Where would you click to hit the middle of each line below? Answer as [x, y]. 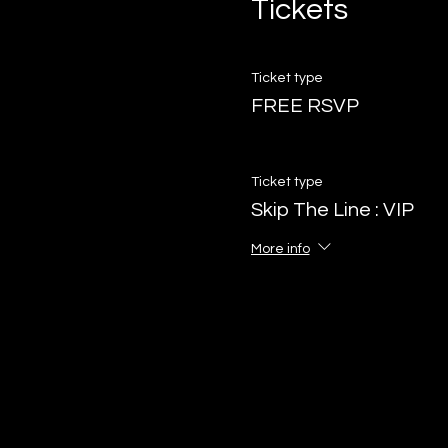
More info [280, 249]
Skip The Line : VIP [332, 210]
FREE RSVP [304, 106]
